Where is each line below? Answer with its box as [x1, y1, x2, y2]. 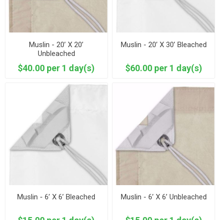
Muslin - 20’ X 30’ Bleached [120, 40, 207, 49]
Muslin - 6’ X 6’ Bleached [17, 192, 96, 201]
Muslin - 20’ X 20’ [29, 40, 84, 49]
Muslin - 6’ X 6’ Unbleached [120, 192, 207, 201]
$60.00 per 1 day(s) [125, 62, 202, 73]
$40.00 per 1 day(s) [18, 62, 95, 73]
